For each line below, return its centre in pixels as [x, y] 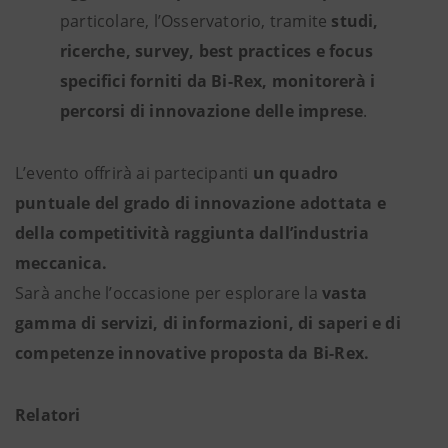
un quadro [295, 173]
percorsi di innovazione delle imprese [212, 111]
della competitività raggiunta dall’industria [192, 233]
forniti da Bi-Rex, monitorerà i [253, 81]
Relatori [48, 415]
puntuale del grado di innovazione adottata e [200, 203]
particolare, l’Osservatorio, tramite [196, 21]
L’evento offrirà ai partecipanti [134, 173]
